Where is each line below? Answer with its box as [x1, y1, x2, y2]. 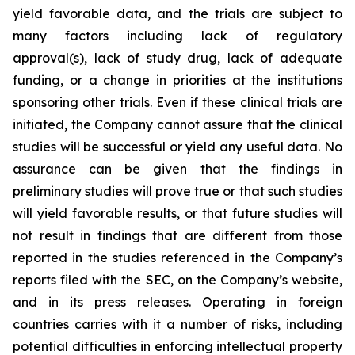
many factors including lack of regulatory [13, 28, 342, 44]
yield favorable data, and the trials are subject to [13, 6, 342, 21]
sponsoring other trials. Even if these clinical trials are [13, 94, 342, 110]
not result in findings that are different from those [13, 227, 342, 243]
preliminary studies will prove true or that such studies [13, 183, 342, 199]
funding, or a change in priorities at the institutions [13, 72, 342, 88]
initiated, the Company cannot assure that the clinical [13, 116, 342, 132]
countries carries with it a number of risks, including [13, 316, 342, 332]
